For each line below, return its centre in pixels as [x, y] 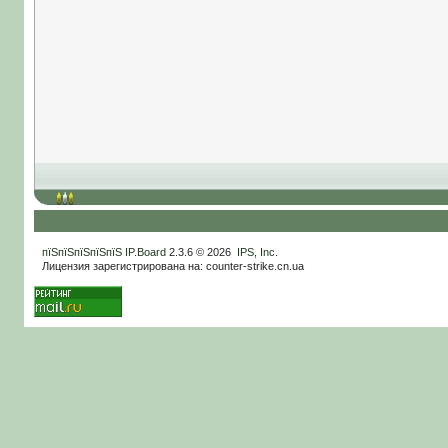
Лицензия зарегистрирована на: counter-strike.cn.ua [172, 265]
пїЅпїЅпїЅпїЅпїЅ [81, 251]
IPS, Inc [255, 251]
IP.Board [145, 251]
